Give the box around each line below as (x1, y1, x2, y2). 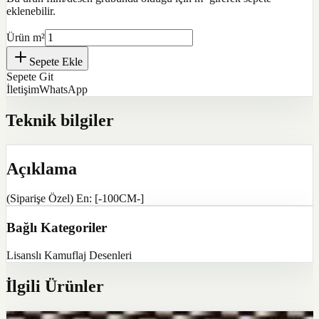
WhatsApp (39, 83, 88, 95)
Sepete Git (6, 70, 53, 83)
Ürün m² (6, 31, 45, 43)
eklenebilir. (6, 4, 56, 17)
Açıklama (6, 159, 77, 178)
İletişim (6, 83, 39, 95)
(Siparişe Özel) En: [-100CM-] (6, 192, 144, 205)
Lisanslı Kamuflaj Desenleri (6, 249, 132, 261)
